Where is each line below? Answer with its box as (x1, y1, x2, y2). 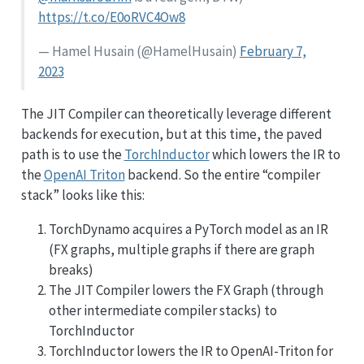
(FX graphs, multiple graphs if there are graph (48, 240, 314, 259)
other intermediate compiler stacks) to (48, 301, 277, 320)
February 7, (239, 41, 306, 60)
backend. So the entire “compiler (124, 166, 320, 184)
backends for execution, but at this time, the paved (20, 125, 323, 144)
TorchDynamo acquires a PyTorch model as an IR (48, 220, 328, 239)
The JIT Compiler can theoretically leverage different (20, 105, 331, 123)
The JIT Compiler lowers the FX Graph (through (48, 281, 323, 300)
